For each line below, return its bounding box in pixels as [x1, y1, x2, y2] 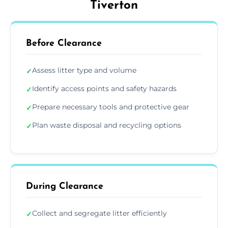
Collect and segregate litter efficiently [32, 208, 167, 218]
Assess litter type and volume [32, 65, 136, 75]
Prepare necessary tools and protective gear [32, 102, 189, 111]
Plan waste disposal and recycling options [32, 120, 181, 130]
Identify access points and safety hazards [32, 83, 177, 93]
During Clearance [26, 181, 103, 191]
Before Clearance [26, 38, 102, 48]
